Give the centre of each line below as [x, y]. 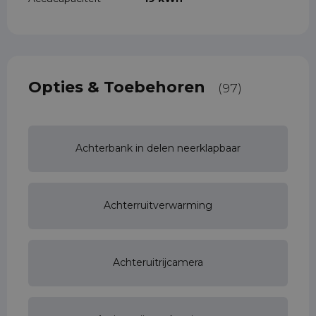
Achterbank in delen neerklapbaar [158, 148]
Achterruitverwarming [158, 206]
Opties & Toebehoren [117, 87]
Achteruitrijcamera [158, 263]
